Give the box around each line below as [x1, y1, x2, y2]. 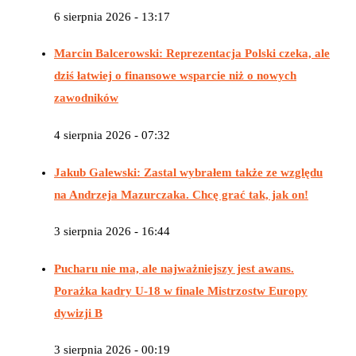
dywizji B [54, 306, 103, 319]
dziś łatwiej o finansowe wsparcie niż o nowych [54, 69, 296, 83]
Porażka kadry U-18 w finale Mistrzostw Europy [54, 284, 308, 297]
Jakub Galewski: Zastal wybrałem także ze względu [54, 165, 323, 179]
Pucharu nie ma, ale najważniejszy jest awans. [54, 261, 294, 275]
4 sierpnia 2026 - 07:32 [54, 129, 170, 141]
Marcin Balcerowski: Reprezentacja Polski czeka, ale [54, 47, 330, 60]
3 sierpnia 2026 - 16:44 [54, 225, 170, 238]
